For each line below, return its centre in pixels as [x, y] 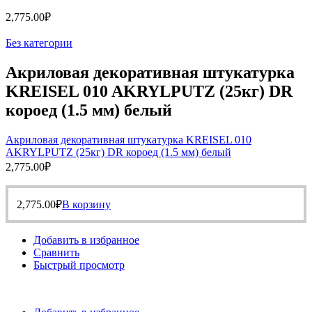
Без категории [39, 43]
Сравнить [56, 252]
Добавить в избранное [86, 240]
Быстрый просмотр [79, 265]
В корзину [86, 204]
